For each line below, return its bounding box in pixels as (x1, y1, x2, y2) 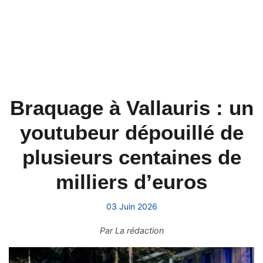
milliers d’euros (56, 170, 207, 193)
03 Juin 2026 (106, 201, 157, 211)
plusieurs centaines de (22, 146, 241, 168)
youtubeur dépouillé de (19, 121, 244, 144)
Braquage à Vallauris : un (9, 96, 254, 119)
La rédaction (114, 225, 164, 235)
